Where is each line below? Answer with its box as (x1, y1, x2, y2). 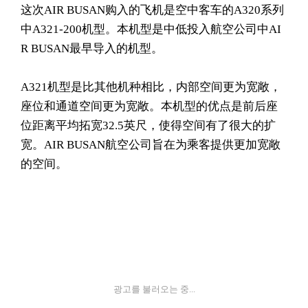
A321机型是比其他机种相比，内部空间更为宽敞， (21, 80, 281, 93)
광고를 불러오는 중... (113, 284, 195, 294)
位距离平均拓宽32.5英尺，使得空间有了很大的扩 (21, 119, 276, 132)
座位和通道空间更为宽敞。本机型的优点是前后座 (21, 100, 278, 113)
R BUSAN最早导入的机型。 (21, 42, 163, 55)
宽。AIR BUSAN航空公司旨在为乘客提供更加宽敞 (21, 138, 280, 151)
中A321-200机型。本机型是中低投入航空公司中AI (21, 23, 281, 36)
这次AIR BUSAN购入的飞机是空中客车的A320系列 (21, 3, 284, 16)
